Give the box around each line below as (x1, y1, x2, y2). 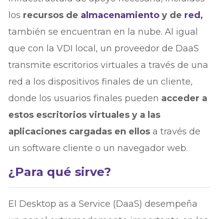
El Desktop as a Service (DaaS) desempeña (8, 198, 198, 209)
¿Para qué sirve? (8, 164, 111, 179)
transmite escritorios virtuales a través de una (8, 59, 209, 70)
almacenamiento (81, 9, 160, 21)
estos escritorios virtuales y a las (8, 109, 161, 120)
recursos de (23, 9, 81, 21)
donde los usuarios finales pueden (8, 92, 162, 104)
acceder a (161, 92, 208, 104)
